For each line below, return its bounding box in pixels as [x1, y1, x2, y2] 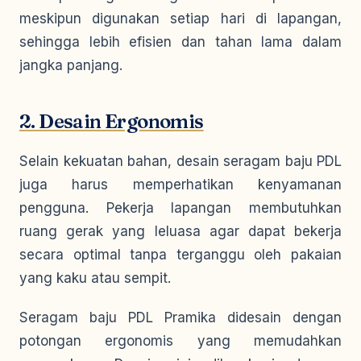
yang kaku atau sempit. [19, 270, 171, 286]
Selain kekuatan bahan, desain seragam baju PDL [19, 153, 342, 169]
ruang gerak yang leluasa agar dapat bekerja [19, 223, 342, 239]
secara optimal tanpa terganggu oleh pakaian [19, 247, 342, 263]
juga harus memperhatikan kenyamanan [19, 176, 342, 193]
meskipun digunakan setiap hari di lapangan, [19, 10, 342, 27]
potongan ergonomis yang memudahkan [19, 333, 342, 349]
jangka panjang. [19, 57, 122, 73]
